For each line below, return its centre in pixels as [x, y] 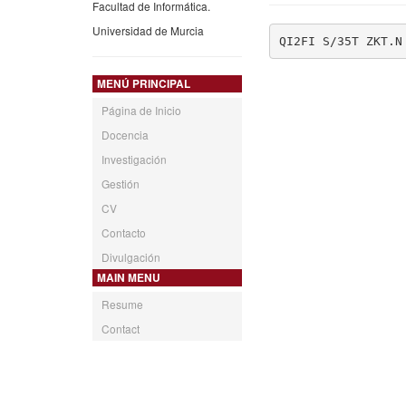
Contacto [124, 232]
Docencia [125, 134]
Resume [122, 304]
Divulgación [131, 256]
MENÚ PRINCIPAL [144, 83]
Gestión [121, 183]
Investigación [134, 159]
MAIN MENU [129, 277]
